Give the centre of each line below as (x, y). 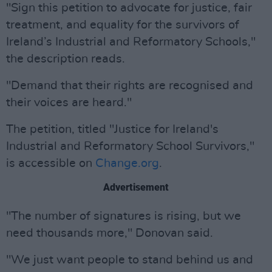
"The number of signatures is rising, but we (124, 216)
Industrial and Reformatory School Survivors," (130, 146)
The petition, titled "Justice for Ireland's (112, 129)
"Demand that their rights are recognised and (130, 85)
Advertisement (136, 187)
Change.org (127, 163)
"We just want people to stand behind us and (130, 260)
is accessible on (51, 163)
